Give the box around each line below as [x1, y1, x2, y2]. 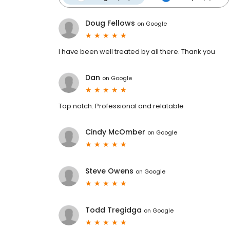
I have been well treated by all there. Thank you [59, 47, 215, 57]
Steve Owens [85, 166, 133, 177]
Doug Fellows [85, 18, 135, 29]
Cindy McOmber [85, 127, 145, 138]
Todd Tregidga [85, 205, 142, 216]
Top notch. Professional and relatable [59, 101, 184, 111]
